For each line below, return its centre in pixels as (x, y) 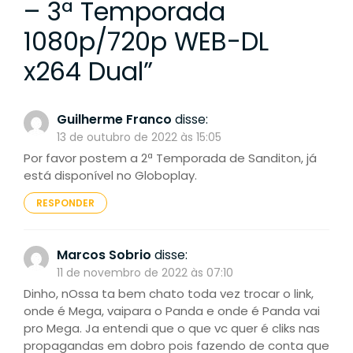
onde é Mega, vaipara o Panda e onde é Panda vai (172, 310)
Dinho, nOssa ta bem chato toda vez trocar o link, (169, 293)
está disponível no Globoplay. (110, 175)
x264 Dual (84, 71)
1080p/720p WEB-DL (146, 41)
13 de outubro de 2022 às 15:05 (139, 137)
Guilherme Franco (114, 119)
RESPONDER (65, 203)
